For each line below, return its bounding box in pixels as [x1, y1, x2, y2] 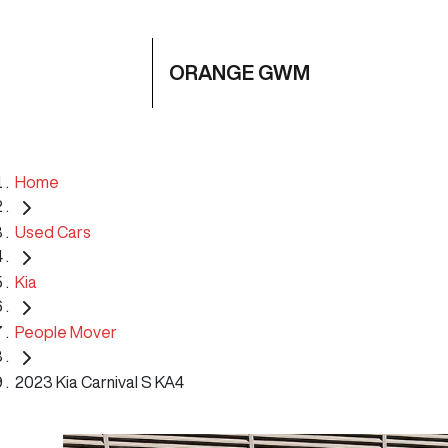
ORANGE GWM [169, 62, 310, 83]
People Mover [15, 323, 117, 340]
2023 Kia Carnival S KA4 [15, 373, 184, 390]
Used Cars [15, 223, 91, 240]
